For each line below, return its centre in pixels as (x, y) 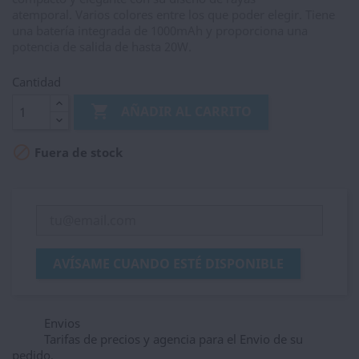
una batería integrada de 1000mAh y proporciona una (160, 30)
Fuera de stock (77, 153)
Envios (62, 323)
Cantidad (36, 82)
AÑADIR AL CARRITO (187, 112)
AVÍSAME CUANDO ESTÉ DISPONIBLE (168, 264)
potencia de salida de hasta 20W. (102, 46)
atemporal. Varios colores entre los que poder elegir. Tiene (173, 14)
